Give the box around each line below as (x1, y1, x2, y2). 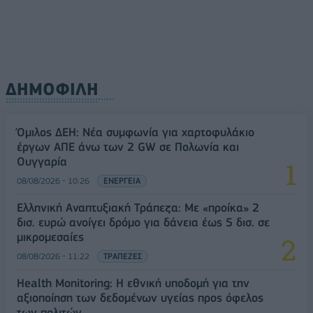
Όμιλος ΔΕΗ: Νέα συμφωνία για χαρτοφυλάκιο (17, 125, 254, 140)
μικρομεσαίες (17, 230, 84, 245)
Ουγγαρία (17, 154, 67, 169)
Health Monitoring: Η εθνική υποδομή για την (17, 276, 249, 291)
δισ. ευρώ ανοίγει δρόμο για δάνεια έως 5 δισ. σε (17, 215, 270, 230)
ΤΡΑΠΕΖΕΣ (103, 251, 142, 262)
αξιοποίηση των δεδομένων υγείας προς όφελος (17, 291, 263, 305)
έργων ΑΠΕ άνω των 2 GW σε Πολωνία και (17, 140, 239, 154)
